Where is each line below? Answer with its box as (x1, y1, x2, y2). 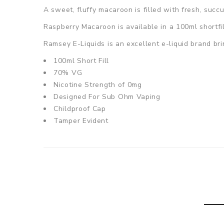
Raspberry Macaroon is (43, 22, 126, 32)
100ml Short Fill (53, 56, 109, 66)
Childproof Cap (53, 104, 106, 114)
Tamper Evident (53, 116, 108, 126)
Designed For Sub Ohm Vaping (53, 92, 160, 102)
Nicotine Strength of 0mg (53, 80, 142, 90)
